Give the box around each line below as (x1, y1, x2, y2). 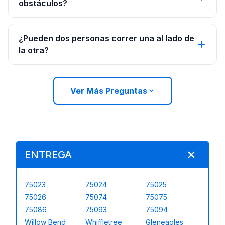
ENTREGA (25, 149, 72, 161)
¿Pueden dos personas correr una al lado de (19, 33, 194, 43)
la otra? (19, 45, 49, 55)
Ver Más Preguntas (70, 86, 147, 96)
